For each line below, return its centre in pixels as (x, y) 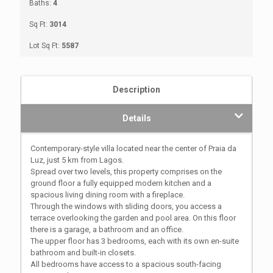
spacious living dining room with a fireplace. (108, 194)
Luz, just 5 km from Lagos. (77, 160)
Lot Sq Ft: (45, 45)
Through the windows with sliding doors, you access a (126, 206)
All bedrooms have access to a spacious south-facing (126, 264)
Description (136, 89)
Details (136, 118)
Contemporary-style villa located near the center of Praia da (133, 148)
